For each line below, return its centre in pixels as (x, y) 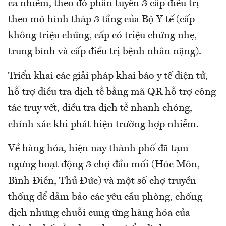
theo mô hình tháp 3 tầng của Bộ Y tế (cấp (101, 20)
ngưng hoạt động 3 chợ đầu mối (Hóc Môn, (104, 165)
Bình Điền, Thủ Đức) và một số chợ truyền (102, 181)
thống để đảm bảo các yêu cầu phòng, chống (105, 197)
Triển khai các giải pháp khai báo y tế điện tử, (108, 76)
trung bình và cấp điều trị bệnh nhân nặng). (105, 52)
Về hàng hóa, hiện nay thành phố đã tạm (98, 149)
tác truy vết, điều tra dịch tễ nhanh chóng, (100, 109)
